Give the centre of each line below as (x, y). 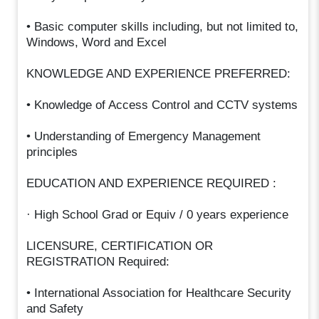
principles (52, 152)
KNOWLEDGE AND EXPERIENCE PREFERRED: (159, 73)
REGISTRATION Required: (98, 261)
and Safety (55, 308)
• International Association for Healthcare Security (159, 293)
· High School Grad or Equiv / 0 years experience (158, 214)
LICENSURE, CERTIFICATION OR (120, 246)
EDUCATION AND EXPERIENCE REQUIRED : (152, 183)
